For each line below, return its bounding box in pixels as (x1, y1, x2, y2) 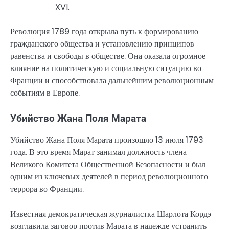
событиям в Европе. (10, 87, 80, 99)
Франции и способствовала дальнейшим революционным (10, 75, 214, 87)
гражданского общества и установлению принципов (10, 38, 194, 50)
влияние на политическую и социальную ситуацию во (10, 62, 201, 75)
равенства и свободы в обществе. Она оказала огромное (10, 50, 205, 62)
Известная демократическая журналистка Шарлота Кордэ (10, 208, 211, 220)
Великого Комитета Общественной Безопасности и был (10, 158, 205, 171)
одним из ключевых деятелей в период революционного (10, 171, 208, 183)
